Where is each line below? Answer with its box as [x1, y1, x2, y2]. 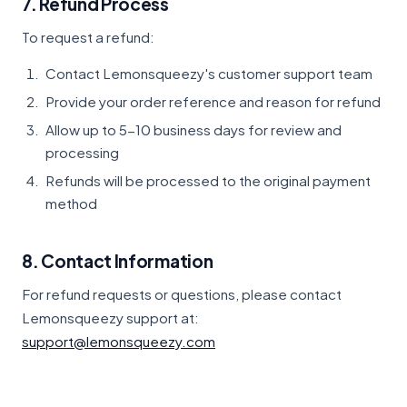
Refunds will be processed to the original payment [45, 172, 371, 189]
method [45, 194, 97, 212]
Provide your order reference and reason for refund [45, 93, 381, 110]
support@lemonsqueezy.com [22, 333, 215, 350]
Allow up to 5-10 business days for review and [45, 121, 342, 138]
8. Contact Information [22, 250, 213, 272]
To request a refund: [22, 28, 154, 45]
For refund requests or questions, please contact [22, 285, 342, 303]
